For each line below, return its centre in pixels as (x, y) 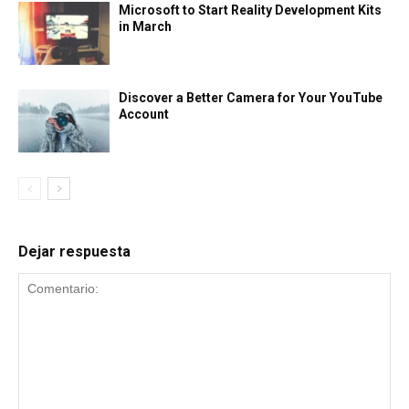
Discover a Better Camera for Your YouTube (251, 97)
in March (145, 26)
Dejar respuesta (74, 251)
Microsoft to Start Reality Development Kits (250, 10)
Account (144, 114)
